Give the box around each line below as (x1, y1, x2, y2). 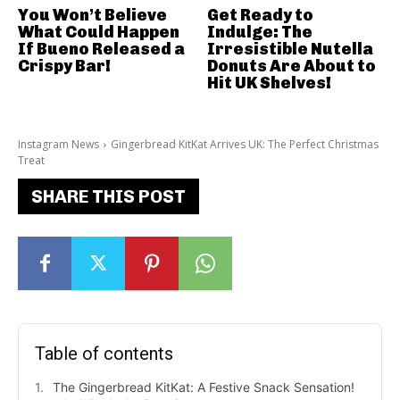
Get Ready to (206, 5, 313, 26)
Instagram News (18, 137, 99, 153)
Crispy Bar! (18, 56, 111, 77)
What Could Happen (18, 22, 179, 43)
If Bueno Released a (18, 39, 185, 60)
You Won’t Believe (18, 5, 167, 26)
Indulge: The (206, 22, 312, 43)
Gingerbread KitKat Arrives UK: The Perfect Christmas (111, 137, 379, 153)
